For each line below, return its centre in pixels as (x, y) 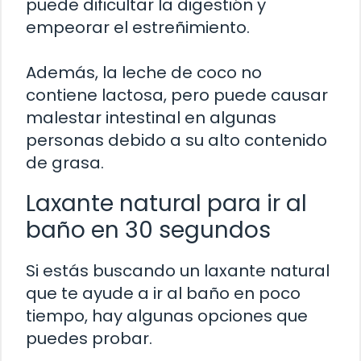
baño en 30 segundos (148, 230)
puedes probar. (89, 339)
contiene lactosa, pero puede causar (177, 95)
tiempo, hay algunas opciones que (167, 316)
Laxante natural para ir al (166, 204)
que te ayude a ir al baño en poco (163, 294)
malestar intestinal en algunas (151, 118)
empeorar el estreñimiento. (138, 28)
